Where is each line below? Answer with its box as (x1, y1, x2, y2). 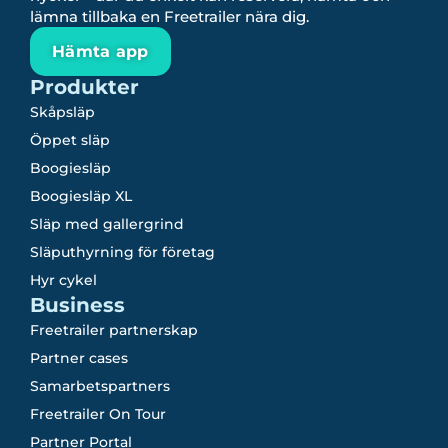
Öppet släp (30, 131, 110, 150)
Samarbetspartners (30, 377, 170, 396)
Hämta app (52, 42, 149, 62)
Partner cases (30, 349, 128, 368)
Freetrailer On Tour (30, 405, 166, 424)
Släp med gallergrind (30, 215, 184, 234)
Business (30, 293, 125, 318)
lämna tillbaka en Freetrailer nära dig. (30, 7, 309, 27)
